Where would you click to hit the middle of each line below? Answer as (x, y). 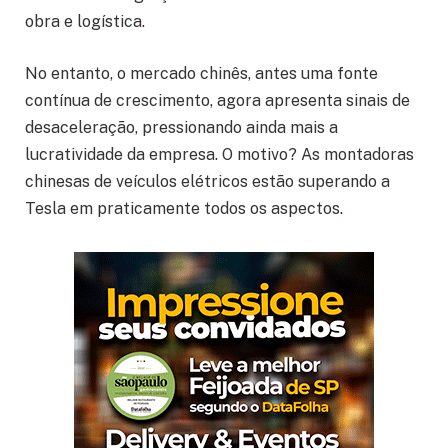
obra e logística (83, 22)
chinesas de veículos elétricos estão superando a (207, 181)
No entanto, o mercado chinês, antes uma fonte (201, 73)
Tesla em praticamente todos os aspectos (182, 208)
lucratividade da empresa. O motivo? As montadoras (219, 154)
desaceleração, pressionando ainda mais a (181, 127)
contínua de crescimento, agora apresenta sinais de (217, 100)
